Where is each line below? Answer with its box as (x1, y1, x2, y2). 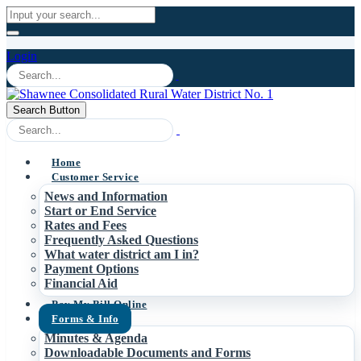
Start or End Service (44, 204, 156, 218)
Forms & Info (52, 313, 119, 325)
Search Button (13, 104, 80, 116)
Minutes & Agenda (44, 331, 147, 345)
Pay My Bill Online (52, 298, 147, 310)
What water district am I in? (44, 247, 199, 261)
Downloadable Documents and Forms (44, 346, 251, 359)
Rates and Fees (44, 218, 127, 232)
